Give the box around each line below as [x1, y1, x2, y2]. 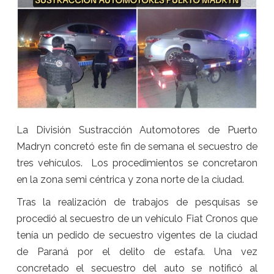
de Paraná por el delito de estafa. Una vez [16, 245, 258, 257]
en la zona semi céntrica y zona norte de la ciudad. [16, 173, 244, 185]
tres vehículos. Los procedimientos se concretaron [16, 157, 258, 169]
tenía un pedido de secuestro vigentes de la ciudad [16, 229, 258, 241]
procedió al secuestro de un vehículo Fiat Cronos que [16, 212, 258, 224]
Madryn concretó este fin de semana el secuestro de [16, 140, 258, 152]
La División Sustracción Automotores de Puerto [16, 124, 258, 136]
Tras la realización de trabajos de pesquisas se [16, 196, 258, 208]
